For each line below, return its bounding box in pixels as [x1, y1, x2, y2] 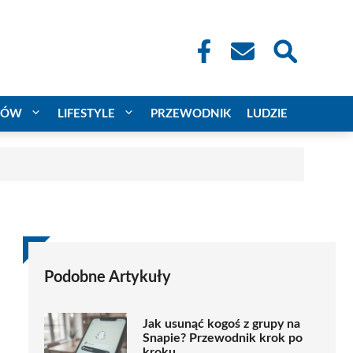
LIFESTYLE [58, 107, 115, 120]
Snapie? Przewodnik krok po [143, 332, 303, 345]
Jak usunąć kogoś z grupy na [143, 318, 300, 331]
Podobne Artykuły [44, 269, 171, 285]
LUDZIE [247, 107, 288, 120]
